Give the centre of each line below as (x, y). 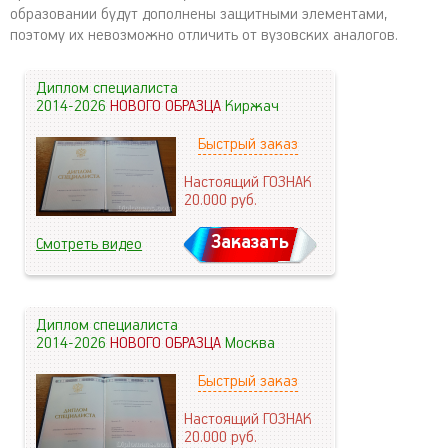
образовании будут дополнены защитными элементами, (198, 15)
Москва (250, 344)
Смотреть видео (89, 245)
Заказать (249, 243)
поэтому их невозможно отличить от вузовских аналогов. (204, 36)
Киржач (252, 107)
